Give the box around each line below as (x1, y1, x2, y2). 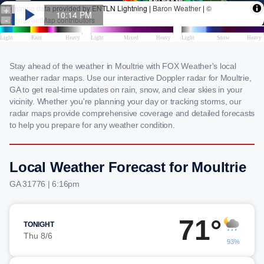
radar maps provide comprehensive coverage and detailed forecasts (9, 108, 255, 118)
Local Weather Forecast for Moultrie (9, 159, 246, 175)
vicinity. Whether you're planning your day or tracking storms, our (9, 97, 242, 106)
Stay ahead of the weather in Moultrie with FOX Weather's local (9, 61, 236, 71)
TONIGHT (24, 220, 54, 229)
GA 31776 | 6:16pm (9, 179, 80, 189)
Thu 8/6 (24, 231, 52, 240)
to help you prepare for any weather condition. (9, 120, 175, 130)
